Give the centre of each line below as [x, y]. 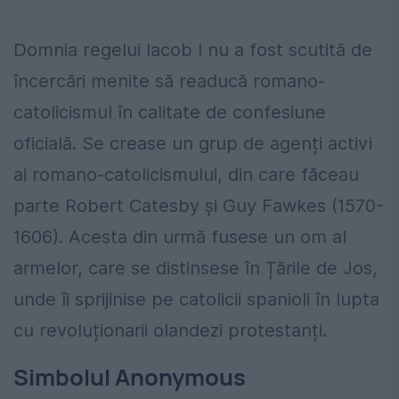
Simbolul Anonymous [130, 377]
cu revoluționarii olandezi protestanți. [170, 330]
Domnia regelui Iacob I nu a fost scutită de [193, 49]
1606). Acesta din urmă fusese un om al [180, 236]
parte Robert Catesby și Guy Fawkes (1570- [199, 205]
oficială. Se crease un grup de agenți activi [193, 143]
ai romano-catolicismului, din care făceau [186, 174]
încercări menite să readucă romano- [169, 81]
